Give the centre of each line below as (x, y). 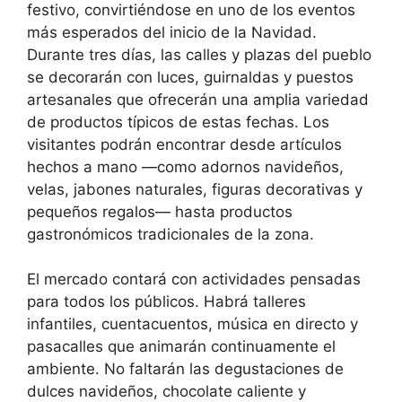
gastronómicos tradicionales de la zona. (170, 234)
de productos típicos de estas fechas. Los (178, 122)
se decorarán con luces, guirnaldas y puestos (190, 77)
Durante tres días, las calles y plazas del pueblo (199, 54)
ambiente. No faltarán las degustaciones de (185, 369)
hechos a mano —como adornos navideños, (185, 166)
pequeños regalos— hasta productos (160, 211)
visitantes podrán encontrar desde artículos (184, 144)
